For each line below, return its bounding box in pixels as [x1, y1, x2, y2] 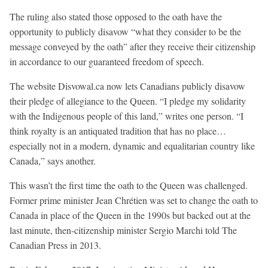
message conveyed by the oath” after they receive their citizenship [10, 39, 255, 53]
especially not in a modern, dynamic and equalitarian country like [10, 139, 255, 152]
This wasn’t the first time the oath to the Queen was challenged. [10, 178, 248, 191]
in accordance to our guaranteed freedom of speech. [10, 54, 204, 68]
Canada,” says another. [10, 154, 96, 167]
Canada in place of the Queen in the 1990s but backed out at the [10, 208, 251, 221]
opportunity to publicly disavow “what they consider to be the [10, 25, 241, 38]
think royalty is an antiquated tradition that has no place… [10, 124, 226, 137]
